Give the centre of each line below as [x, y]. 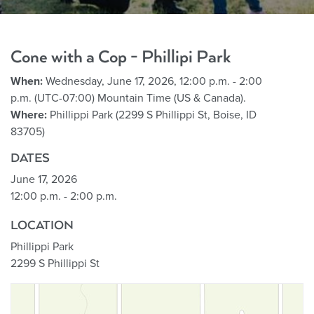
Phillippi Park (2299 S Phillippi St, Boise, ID [152, 115]
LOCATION [42, 225]
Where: [29, 115]
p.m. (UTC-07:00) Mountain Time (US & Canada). [128, 98]
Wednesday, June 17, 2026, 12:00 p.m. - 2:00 [152, 81]
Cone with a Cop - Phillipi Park [121, 57]
